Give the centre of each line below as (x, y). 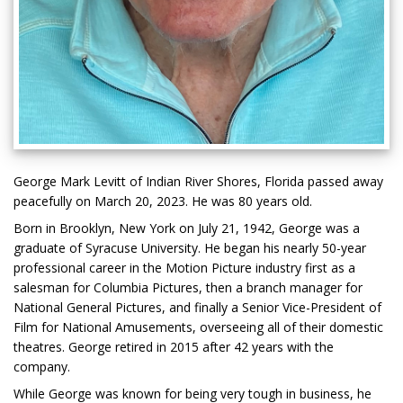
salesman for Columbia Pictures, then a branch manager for (188, 288)
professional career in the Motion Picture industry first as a (184, 268)
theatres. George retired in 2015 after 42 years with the (174, 347)
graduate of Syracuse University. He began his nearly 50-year (190, 248)
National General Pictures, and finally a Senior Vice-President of (197, 308)
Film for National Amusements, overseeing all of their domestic (198, 327)
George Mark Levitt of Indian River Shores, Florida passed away (198, 182)
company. (42, 367)
